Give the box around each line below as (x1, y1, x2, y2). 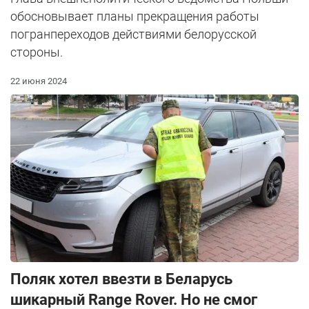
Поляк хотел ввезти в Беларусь (10, 270, 232, 288)
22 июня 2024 (10, 75, 67, 86)
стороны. (10, 44, 63, 59)
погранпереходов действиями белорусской (10, 26, 257, 41)
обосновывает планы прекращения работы (10, 8, 259, 23)
